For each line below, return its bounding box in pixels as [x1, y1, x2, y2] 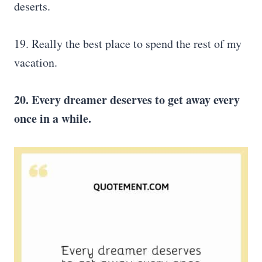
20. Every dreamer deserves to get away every [14, 91, 240, 108]
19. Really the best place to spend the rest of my [14, 36, 242, 51]
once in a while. [14, 110, 91, 127]
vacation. [14, 54, 57, 70]
